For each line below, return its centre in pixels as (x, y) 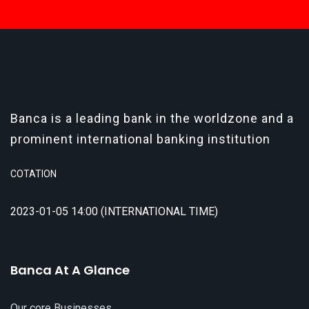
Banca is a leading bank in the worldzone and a (152, 118)
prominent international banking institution (140, 139)
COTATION (33, 174)
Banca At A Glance (70, 270)
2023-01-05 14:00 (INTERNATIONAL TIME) (114, 211)
